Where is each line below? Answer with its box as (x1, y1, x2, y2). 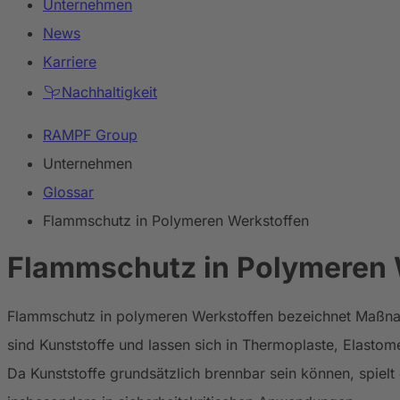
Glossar (43, 183, 94, 201)
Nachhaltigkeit (57, 83, 157, 101)
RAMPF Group (43, 126, 137, 144)
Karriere (43, 53, 96, 71)
